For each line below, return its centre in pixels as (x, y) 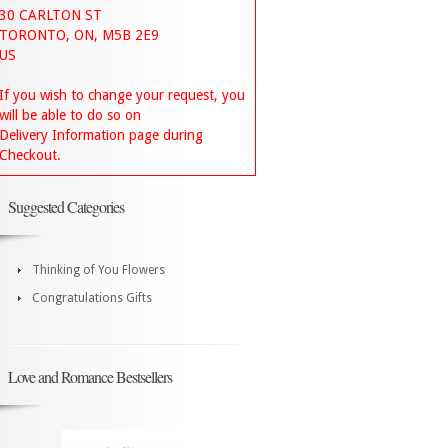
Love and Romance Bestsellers (90, 376)
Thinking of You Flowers (98, 270)
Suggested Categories (66, 206)
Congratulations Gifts (92, 298)
